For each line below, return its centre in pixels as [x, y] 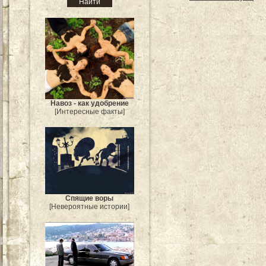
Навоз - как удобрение [90, 104]
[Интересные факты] [90, 112]
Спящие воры [90, 198]
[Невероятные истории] [90, 206]
